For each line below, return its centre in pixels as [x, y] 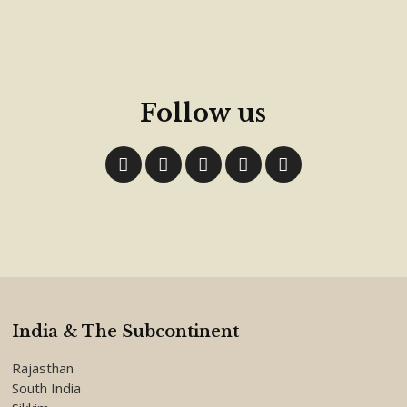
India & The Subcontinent [126, 332]
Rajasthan [43, 368]
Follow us [203, 113]
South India [47, 388]
